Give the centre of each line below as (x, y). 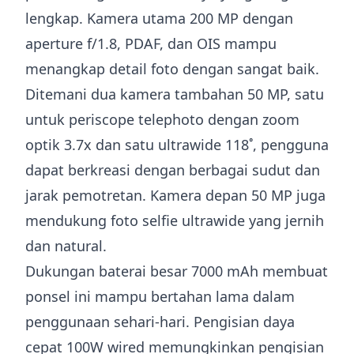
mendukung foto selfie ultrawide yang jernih (175, 220)
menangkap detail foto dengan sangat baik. (172, 69)
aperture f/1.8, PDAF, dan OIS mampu (151, 43)
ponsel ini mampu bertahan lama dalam (160, 296)
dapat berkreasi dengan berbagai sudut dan (173, 170)
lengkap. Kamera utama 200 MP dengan (159, 18)
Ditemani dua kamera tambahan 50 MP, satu (175, 94)
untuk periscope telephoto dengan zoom (162, 119)
